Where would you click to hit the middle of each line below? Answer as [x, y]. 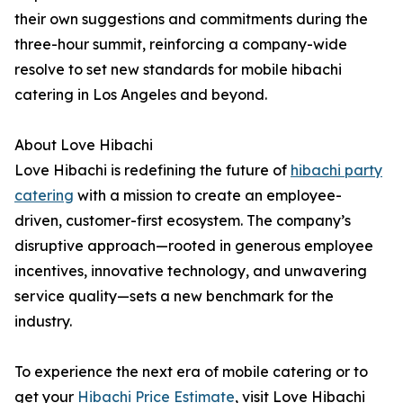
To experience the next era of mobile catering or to [191, 372]
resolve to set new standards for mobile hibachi [178, 70]
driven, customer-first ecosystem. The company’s [183, 221]
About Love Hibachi [84, 145]
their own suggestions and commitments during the [191, 19]
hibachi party [336, 170]
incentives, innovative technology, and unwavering [191, 271]
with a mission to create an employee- [208, 196]
